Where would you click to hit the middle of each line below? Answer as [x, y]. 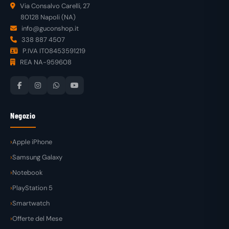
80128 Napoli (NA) [48, 17]
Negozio [23, 115]
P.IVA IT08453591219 [53, 51]
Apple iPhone [32, 142]
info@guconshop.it [49, 28]
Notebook [28, 172]
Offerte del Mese [37, 218]
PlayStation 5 [32, 188]
